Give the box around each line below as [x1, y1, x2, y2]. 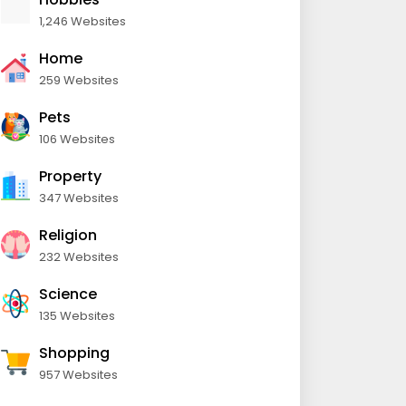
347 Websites [39, 189, 119, 207]
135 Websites [39, 307, 115, 324]
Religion [39, 225, 97, 246]
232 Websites [39, 248, 119, 266]
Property [39, 166, 101, 187]
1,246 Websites [39, 13, 126, 30]
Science [39, 284, 97, 304]
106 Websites [39, 130, 115, 148]
